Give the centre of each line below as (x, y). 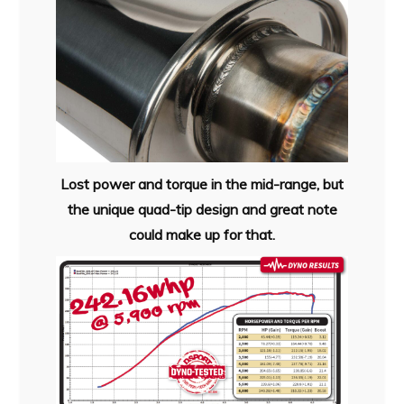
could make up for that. (202, 234)
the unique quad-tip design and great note (202, 209)
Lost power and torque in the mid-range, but (202, 184)
